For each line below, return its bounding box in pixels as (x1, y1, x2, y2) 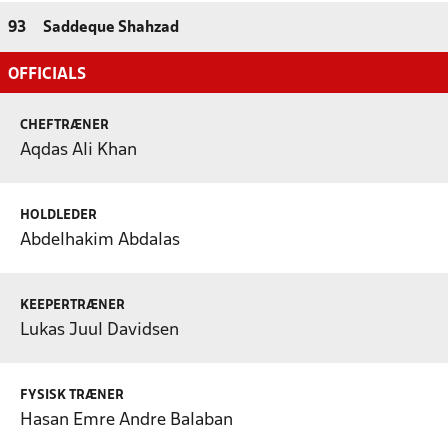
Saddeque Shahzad (43, 20, 179, 35)
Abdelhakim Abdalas (20, 231, 180, 249)
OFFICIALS (8, 66, 86, 82)
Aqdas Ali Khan (20, 141, 137, 159)
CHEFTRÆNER (20, 118, 109, 132)
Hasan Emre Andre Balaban (20, 411, 233, 429)
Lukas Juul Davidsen (20, 321, 179, 339)
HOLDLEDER (20, 208, 97, 222)
